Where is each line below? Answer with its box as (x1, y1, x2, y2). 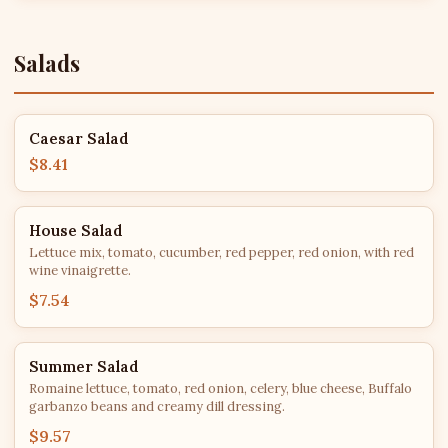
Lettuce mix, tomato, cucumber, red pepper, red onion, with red (29, 244, 414, 261)
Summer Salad (29, 357, 139, 376)
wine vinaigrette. (29, 262, 131, 279)
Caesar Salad (29, 129, 129, 148)
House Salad (29, 221, 123, 240)
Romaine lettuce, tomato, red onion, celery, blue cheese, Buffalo (29, 380, 412, 397)
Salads (14, 49, 80, 77)
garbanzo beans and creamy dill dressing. (29, 398, 285, 415)
